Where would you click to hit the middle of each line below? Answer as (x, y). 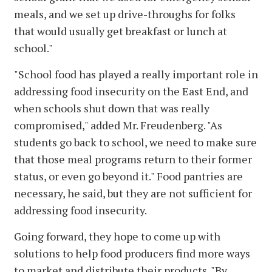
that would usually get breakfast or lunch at (121, 31)
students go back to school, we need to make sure (135, 142)
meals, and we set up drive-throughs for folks (125, 14)
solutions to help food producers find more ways (132, 253)
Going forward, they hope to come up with (117, 236)
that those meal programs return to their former (133, 159)
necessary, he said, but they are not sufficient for (133, 193)
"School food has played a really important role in (136, 74)
